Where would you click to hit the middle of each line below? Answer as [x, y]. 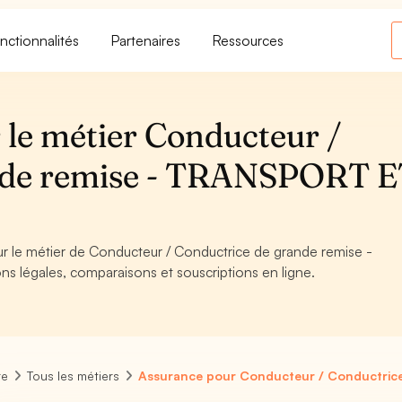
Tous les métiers [74, 376]
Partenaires [146, 40]
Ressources [249, 40]
